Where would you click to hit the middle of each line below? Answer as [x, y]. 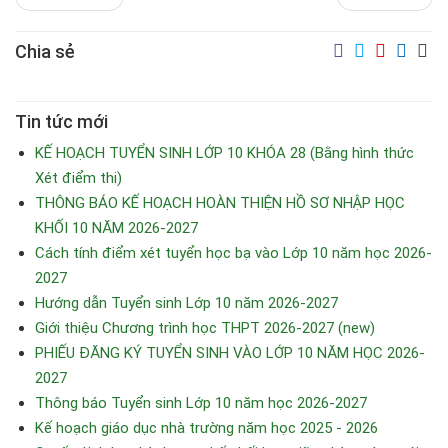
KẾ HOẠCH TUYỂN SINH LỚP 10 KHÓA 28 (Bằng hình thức [224, 153]
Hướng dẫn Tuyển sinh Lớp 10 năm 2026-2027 [186, 303]
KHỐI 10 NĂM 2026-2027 [116, 228]
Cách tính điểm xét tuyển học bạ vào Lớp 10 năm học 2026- [233, 253]
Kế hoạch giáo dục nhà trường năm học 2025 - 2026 [206, 428]
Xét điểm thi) [78, 178]
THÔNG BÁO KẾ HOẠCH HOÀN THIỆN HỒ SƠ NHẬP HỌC [220, 203]
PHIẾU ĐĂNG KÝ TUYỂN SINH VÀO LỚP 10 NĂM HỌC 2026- [230, 353]
